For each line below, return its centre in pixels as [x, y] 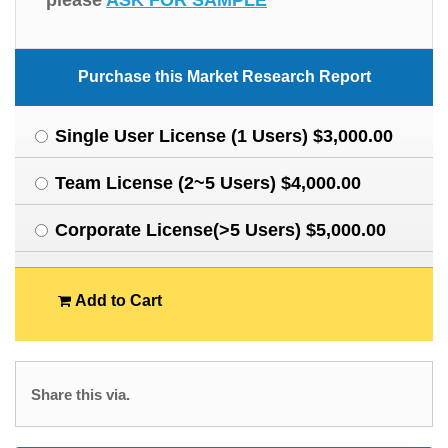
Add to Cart [116, 300]
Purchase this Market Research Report [224, 76]
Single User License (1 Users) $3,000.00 [224, 136]
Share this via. [80, 394]
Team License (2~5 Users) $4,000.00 [208, 183]
